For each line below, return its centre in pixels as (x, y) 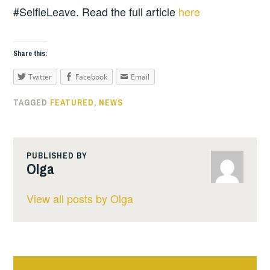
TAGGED (32, 103)
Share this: (30, 53)
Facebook (92, 77)
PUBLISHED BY (57, 155)
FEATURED (72, 103)
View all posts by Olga (80, 199)
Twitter (40, 77)
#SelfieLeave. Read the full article (96, 12)
